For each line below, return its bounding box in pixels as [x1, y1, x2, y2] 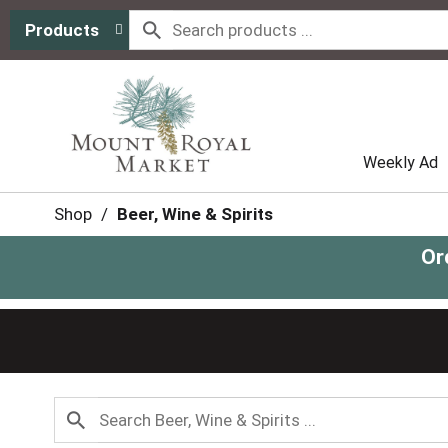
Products [25, 20, 99, 40]
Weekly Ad [363, 153, 438, 172]
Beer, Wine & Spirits [116, 204, 273, 224]
